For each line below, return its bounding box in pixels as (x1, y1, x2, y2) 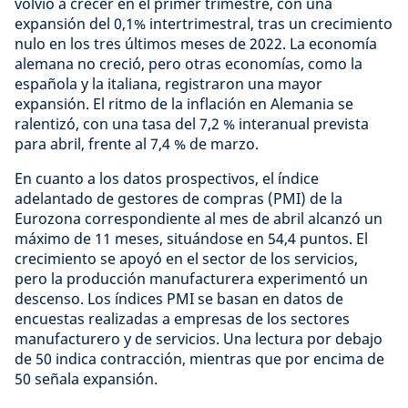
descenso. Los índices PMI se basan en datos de (15, 289, 343, 309)
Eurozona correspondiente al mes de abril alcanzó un (15, 209, 382, 229)
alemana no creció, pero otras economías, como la (15, 54, 362, 74)
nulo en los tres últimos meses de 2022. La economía (15, 34, 377, 54)
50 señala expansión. (15, 369, 158, 389)
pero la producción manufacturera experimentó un (15, 269, 368, 289)
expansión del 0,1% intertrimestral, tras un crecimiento (15, 14, 393, 34)
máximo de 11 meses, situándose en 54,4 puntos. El (15, 229, 368, 249)
